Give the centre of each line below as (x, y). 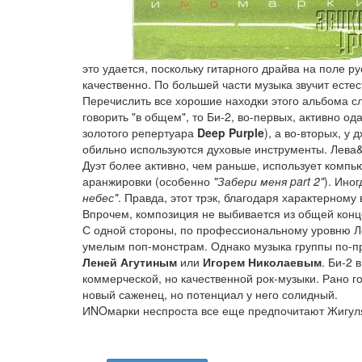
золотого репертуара (140, 133)
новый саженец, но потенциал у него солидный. (210, 294)
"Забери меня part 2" (269, 181)
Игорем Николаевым (262, 262)
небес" (100, 197)
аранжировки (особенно (148, 181)
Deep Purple (231, 133)
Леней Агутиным (130, 262)
